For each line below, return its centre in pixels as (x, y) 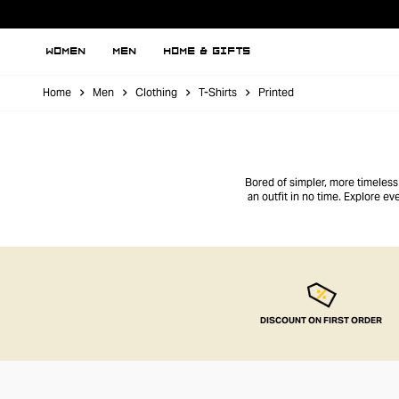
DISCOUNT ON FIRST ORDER (321, 320)
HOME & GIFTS (208, 52)
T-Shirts (218, 92)
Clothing (156, 92)
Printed (276, 92)
